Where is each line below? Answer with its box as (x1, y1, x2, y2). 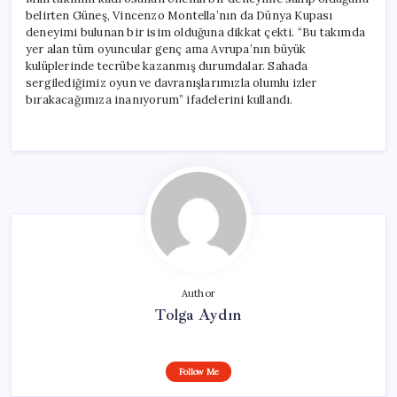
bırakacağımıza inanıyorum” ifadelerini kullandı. (26, 91, 293, 107)
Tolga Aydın (155, 304, 242, 324)
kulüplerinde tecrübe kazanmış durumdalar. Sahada (26, 58, 308, 74)
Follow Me (178, 365, 219, 378)
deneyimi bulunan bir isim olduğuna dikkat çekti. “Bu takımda (26, 24, 365, 40)
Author (181, 286, 216, 300)
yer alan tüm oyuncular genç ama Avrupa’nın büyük (26, 41, 307, 57)
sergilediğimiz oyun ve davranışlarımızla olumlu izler (26, 74, 317, 90)
